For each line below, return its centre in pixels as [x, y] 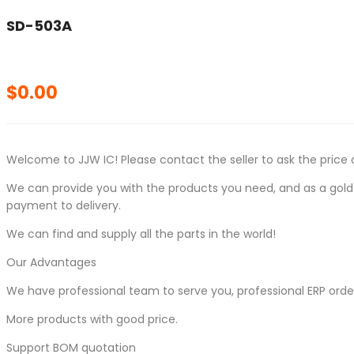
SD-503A [39, 26]
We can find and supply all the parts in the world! [141, 234]
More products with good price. [92, 319]
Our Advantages [51, 262]
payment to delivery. [64, 205]
